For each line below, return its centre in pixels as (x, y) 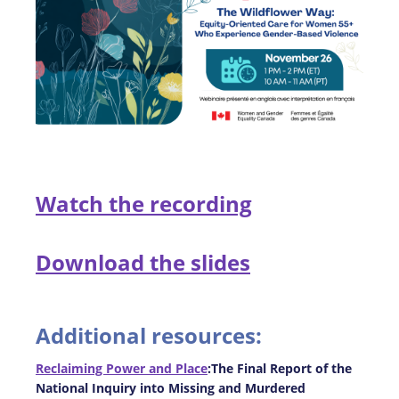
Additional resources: (151, 335)
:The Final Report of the (280, 368)
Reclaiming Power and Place (122, 368)
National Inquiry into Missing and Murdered (171, 387)
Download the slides (143, 262)
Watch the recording (144, 203)
